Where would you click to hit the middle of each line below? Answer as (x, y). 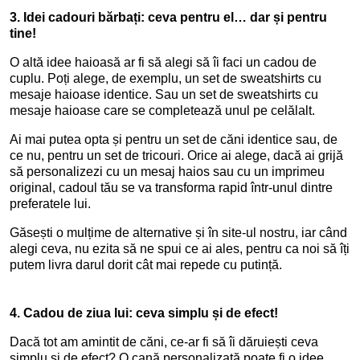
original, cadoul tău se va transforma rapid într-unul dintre (171, 188)
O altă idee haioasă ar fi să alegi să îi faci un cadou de (163, 62)
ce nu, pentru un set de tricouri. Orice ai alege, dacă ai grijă (176, 155)
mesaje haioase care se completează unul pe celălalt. (162, 110)
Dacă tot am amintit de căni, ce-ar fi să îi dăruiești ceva (164, 342)
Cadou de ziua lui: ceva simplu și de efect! (151, 313)
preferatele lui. (50, 204)
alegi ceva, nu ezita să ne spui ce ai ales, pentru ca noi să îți (180, 249)
